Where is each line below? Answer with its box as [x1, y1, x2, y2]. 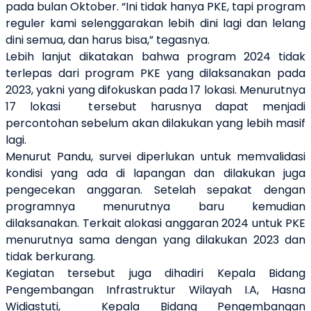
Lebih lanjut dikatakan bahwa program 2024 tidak [6, 48, 305, 65]
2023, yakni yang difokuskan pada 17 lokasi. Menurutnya [6, 81, 305, 98]
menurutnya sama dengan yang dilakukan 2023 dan [6, 231, 305, 248]
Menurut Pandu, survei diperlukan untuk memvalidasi [6, 148, 305, 165]
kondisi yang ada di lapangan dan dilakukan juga [6, 165, 305, 181]
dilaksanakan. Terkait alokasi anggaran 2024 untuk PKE [6, 215, 305, 231]
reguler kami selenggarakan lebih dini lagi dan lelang [6, 15, 305, 31]
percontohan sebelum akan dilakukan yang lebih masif [6, 115, 305, 131]
